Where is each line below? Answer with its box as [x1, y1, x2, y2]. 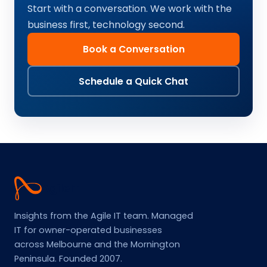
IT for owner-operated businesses [14, 224, 162, 236]
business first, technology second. [27, 18, 185, 32]
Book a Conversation [82, 42, 185, 55]
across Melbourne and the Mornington [14, 238, 180, 250]
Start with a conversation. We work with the [27, 2, 232, 15]
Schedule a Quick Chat [79, 74, 188, 88]
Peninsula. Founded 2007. [14, 253, 122, 265]
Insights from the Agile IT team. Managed [14, 210, 193, 222]
